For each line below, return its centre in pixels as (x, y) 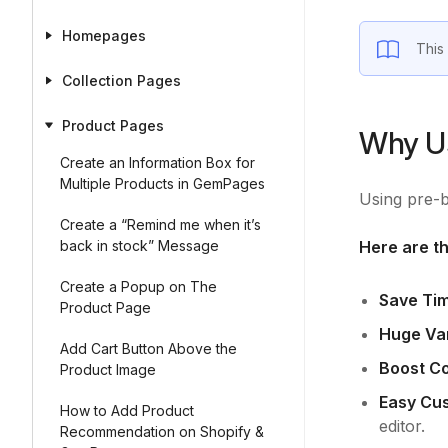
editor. (402, 426)
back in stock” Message (139, 245)
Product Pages (113, 125)
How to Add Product (127, 410)
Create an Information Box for (157, 162)
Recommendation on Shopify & (162, 431)
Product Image (108, 369)
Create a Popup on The (138, 286)
